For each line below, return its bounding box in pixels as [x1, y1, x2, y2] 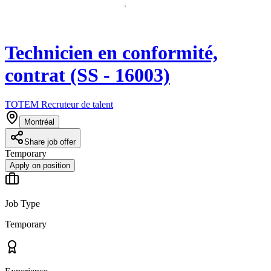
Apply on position [10, 161, 70, 171]
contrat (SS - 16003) [5, 64, 170, 86]
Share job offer [24, 137, 76, 147]
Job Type [5, 198, 40, 209]
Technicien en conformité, [5, 41, 218, 64]
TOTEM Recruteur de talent [5, 99, 113, 110]
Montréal [24, 117, 54, 127]
